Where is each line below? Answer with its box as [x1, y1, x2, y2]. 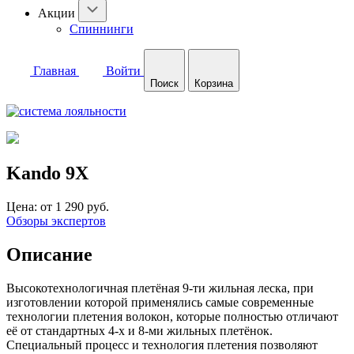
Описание [6, 243, 92, 265]
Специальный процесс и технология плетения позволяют [6, 337, 318, 352]
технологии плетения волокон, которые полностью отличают [6, 309, 338, 323]
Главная [33, 64, 76, 77]
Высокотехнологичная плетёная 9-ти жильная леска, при [6, 281, 314, 295]
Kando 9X [6, 162, 88, 183]
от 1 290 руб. [40, 199, 109, 213]
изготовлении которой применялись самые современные [6, 295, 314, 309]
